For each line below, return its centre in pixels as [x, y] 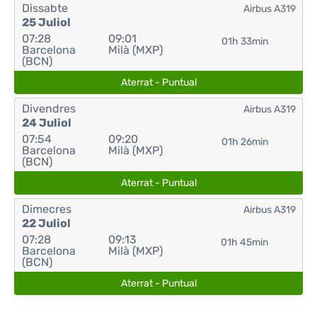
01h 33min [244, 41]
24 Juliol [47, 123]
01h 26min [244, 142]
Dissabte [45, 8]
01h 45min [245, 242]
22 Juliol [46, 223]
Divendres [49, 109]
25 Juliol [46, 22]
